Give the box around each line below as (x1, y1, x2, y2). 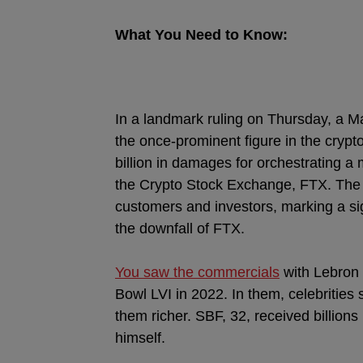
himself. (115, 330, 169, 346)
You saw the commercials (115, 264, 280, 280)
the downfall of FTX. (115, 220, 245, 237)
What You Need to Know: (115, 27, 288, 43)
